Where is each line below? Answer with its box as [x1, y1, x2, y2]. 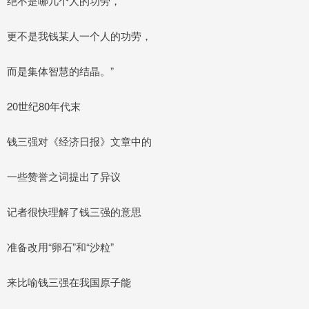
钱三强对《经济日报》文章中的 [7, 133, 152, 148]
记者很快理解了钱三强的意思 [7, 203, 141, 219]
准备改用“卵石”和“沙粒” [7, 239, 114, 254]
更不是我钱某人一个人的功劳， [7, 28, 152, 43]
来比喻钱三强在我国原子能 [7, 274, 131, 289]
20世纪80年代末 [7, 98, 81, 113]
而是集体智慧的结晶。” [7, 63, 114, 78]
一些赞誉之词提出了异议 [7, 168, 121, 183]
